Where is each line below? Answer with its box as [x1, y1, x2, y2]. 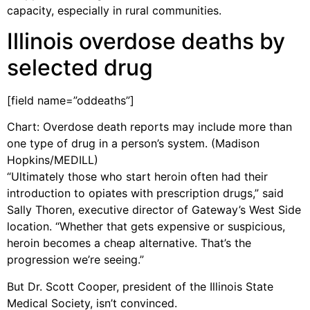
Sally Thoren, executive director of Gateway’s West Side [7, 203, 301, 217]
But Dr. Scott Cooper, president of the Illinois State [7, 279, 273, 293]
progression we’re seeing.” [7, 253, 144, 267]
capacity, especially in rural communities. [7, 3, 221, 17]
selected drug [7, 53, 153, 81]
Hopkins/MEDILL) [7, 153, 98, 167]
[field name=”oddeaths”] [7, 93, 134, 107]
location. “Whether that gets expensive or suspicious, [7, 219, 285, 234]
